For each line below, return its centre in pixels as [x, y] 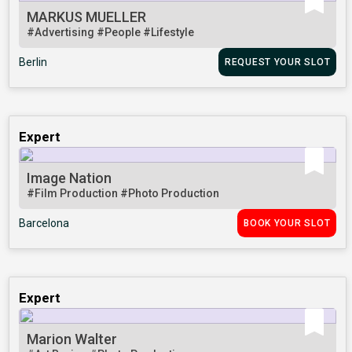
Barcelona [44, 224]
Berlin [33, 62]
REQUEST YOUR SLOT [277, 62]
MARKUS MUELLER [87, 17]
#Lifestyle [169, 33]
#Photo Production [170, 194]
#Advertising [62, 33]
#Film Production [74, 194]
